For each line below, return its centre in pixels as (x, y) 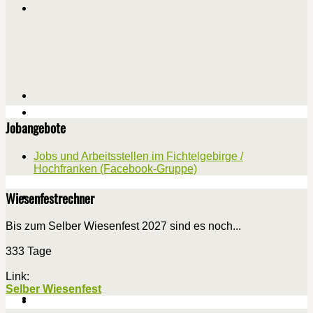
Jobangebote (36, 128)
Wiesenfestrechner (50, 198)
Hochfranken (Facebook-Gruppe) (115, 169)
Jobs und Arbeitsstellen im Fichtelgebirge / (138, 156)
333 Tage (29, 252)
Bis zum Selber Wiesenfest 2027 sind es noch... (123, 226)
